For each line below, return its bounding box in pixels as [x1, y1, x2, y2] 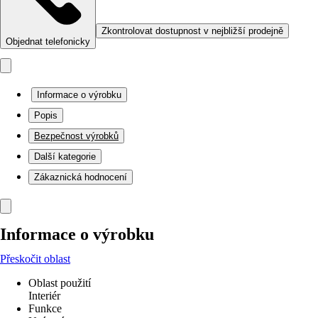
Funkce [28, 302, 62, 314]
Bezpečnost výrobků [34, 131, 119, 141]
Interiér [28, 290, 60, 302]
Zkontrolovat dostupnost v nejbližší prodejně [102, 26, 283, 36]
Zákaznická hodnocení [34, 172, 127, 182]
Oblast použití [28, 277, 91, 289]
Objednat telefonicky [6, 36, 90, 47]
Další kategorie [34, 151, 96, 162]
